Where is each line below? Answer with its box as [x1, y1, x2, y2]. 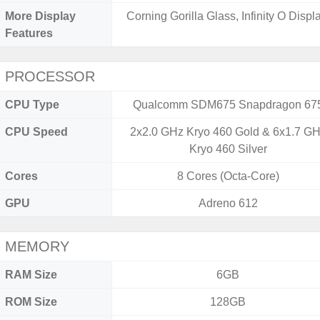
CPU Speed [5, 126, 68, 138]
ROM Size [5, 296, 57, 308]
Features [5, 27, 53, 39]
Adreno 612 [198, 197, 258, 209]
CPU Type [5, 99, 59, 111]
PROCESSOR [5, 69, 95, 84]
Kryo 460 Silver [189, 143, 267, 155]
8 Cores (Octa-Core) [176, 170, 279, 182]
